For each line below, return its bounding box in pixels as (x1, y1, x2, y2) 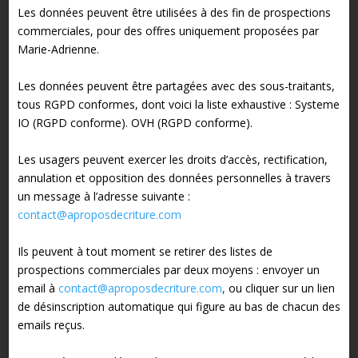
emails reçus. (17, 316, 85, 332)
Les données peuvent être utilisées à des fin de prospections (17, 4, 331, 20)
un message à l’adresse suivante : (17, 188, 190, 204)
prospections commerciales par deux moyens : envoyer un (17, 261, 320, 277)
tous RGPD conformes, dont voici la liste (17, 96, 228, 112)
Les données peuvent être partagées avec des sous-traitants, (17, 78, 335, 93)
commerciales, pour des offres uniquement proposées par (17, 22, 319, 38)
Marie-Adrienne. (17, 41, 99, 57)
